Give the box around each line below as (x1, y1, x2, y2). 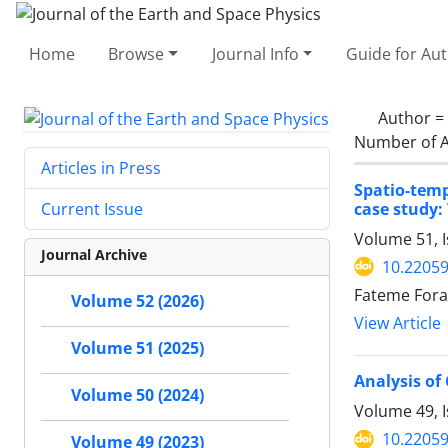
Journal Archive (41, 245, 147, 265)
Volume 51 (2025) (71, 337, 204, 360)
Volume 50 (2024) (71, 384, 204, 407)
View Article (354, 312, 441, 334)
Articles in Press (41, 157, 161, 180)
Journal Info (211, 42, 299, 65)
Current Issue (41, 198, 143, 221)
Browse (108, 42, 165, 65)
